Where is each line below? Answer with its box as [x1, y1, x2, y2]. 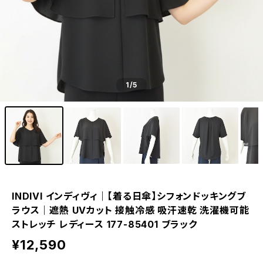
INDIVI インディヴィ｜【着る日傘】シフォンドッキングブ [12, 190, 247, 202]
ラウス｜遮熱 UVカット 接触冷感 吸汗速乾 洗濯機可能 [12, 204, 249, 216]
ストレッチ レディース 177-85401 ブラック [12, 218, 197, 230]
